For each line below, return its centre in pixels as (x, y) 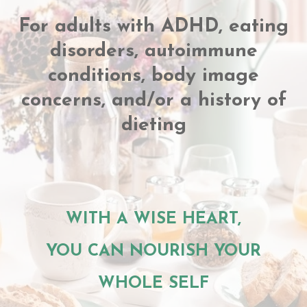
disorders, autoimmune (153, 51)
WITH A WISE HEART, (153, 219)
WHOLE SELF (153, 284)
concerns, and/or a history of (153, 101)
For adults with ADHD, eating (153, 27)
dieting (153, 125)
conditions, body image (153, 76)
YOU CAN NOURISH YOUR (153, 251)
